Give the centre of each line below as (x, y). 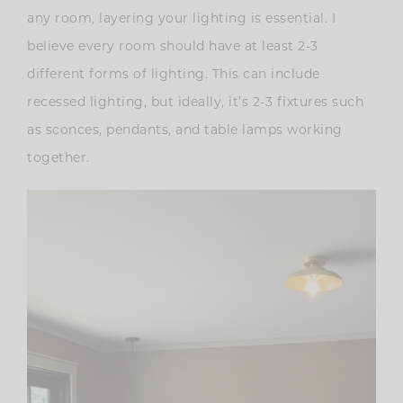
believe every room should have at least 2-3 (173, 46)
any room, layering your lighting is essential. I (181, 18)
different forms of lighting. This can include (174, 74)
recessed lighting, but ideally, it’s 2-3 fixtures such (195, 102)
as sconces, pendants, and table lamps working (185, 130)
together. (60, 158)
